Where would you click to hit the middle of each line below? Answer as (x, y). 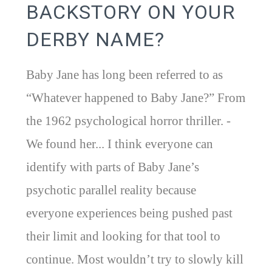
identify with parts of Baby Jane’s (112, 167)
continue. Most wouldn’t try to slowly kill (134, 259)
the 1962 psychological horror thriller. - (128, 121)
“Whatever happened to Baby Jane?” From (135, 97)
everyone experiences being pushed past (129, 213)
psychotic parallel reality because (111, 190)
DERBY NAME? (95, 39)
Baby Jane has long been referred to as (124, 74)
